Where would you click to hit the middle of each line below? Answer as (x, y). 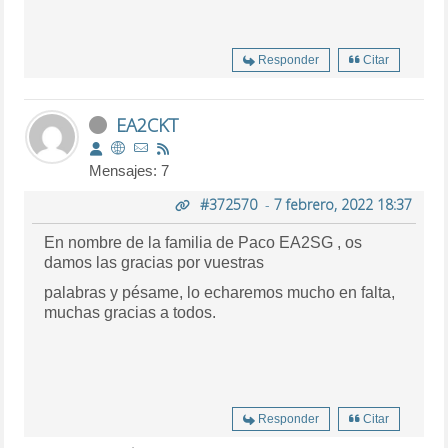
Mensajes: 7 (129, 170)
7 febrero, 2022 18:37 (342, 204)
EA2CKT (147, 124)
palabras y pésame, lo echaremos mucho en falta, (220, 292)
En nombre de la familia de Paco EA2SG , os (203, 242)
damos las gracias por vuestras (154, 262)
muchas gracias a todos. (130, 312)
